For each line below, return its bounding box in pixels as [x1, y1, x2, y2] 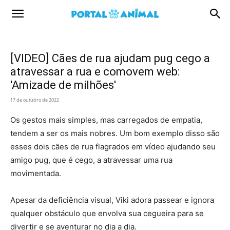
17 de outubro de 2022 [10, 97, 59, 103]
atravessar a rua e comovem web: [10, 65, 180, 78]
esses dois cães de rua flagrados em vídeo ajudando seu [10, 142, 216, 151]
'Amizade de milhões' [10, 79, 116, 91]
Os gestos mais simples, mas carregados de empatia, [10, 115, 202, 125]
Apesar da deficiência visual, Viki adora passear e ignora [10, 195, 214, 205]
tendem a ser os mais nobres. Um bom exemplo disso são [10, 128, 220, 138]
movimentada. [10, 168, 61, 178]
